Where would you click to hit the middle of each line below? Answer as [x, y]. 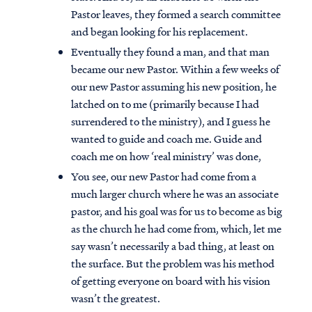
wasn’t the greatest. [116, 298]
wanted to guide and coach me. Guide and [166, 139]
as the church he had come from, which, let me [176, 229]
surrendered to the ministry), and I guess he [171, 122]
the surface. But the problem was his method [173, 264]
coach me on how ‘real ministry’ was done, [166, 156]
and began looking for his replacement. [159, 32]
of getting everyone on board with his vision [171, 281]
